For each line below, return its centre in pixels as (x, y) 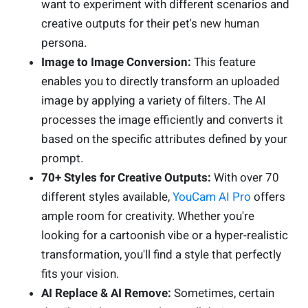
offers (268, 197)
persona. (64, 43)
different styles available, (107, 197)
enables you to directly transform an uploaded (161, 81)
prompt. (62, 158)
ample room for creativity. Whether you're (148, 216)
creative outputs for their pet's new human (150, 24)
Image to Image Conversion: (118, 62)
